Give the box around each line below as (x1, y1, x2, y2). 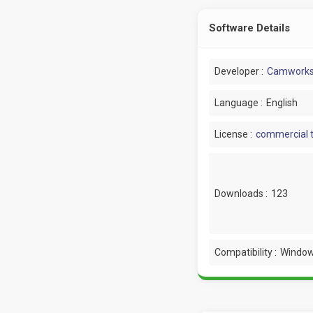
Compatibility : (214, 247, 277, 258)
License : (214, 129, 252, 140)
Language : (214, 97, 263, 108)
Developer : (214, 66, 263, 77)
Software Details (208, 22, 290, 34)
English (265, 97, 298, 108)
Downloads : (214, 187, 268, 199)
